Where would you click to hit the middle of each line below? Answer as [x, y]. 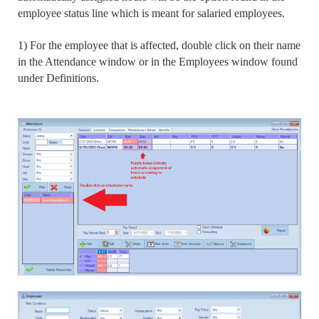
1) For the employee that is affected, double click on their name [159, 45]
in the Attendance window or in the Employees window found [158, 62]
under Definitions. [60, 78]
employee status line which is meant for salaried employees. [153, 13]
